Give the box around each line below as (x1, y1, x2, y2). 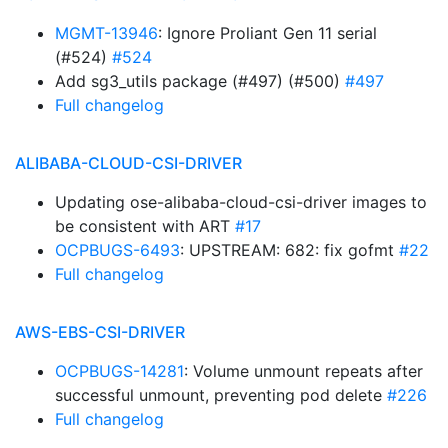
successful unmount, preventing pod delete (55, 385, 387, 405)
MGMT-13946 (55, 23, 158, 43)
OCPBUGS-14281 (55, 361, 184, 381)
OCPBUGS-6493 (55, 240, 180, 260)
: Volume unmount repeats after (184, 361, 423, 381)
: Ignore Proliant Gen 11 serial (158, 23, 377, 43)
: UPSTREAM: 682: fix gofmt (180, 240, 399, 260)
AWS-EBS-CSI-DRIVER (15, 322, 185, 342)
